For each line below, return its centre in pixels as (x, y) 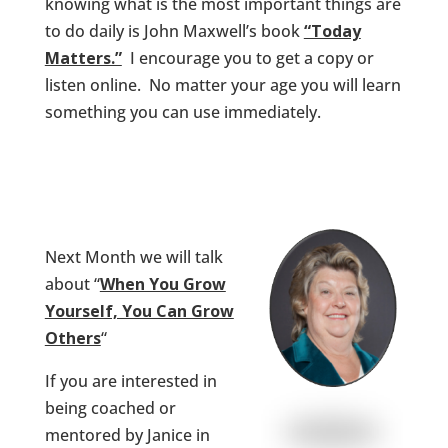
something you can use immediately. (182, 112)
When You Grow (162, 284)
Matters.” (83, 58)
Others (72, 338)
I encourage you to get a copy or (247, 58)
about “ (72, 284)
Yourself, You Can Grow (139, 311)
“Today (332, 31)
